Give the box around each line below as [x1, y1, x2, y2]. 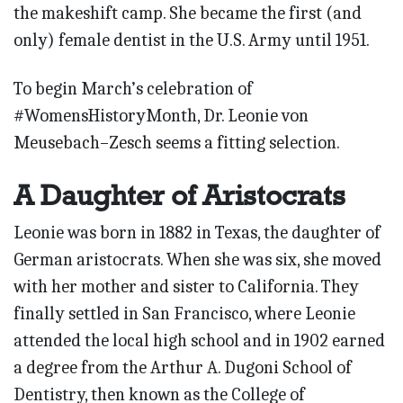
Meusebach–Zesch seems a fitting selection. [13, 132, 340, 154]
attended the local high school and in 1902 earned [13, 330, 385, 352]
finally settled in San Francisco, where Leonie [13, 303, 355, 325]
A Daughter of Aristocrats [13, 179, 345, 212]
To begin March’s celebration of [13, 78, 253, 100]
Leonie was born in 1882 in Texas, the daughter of [13, 222, 381, 244]
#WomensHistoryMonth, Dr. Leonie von [13, 105, 309, 127]
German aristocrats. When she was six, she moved [13, 249, 381, 271]
